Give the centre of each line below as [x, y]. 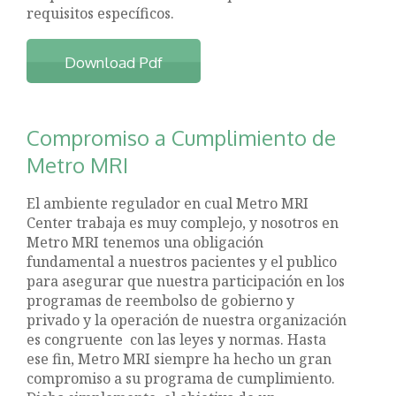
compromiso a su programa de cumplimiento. [181, 379]
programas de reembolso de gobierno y [161, 301]
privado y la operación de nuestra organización [187, 320]
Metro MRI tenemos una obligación [145, 243]
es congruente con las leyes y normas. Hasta [177, 340]
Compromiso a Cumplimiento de [182, 137]
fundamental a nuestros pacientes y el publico [182, 262]
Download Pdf [114, 62]
